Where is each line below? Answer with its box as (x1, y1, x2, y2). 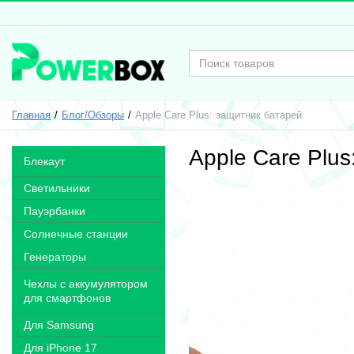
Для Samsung (24, 318, 94, 331)
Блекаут (24, 155, 65, 168)
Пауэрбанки (24, 205, 85, 217)
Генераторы (24, 250, 86, 263)
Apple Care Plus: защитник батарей (135, 110, 303, 121)
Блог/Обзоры (62, 110, 125, 121)
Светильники (24, 182, 90, 194)
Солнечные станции (24, 228, 128, 240)
